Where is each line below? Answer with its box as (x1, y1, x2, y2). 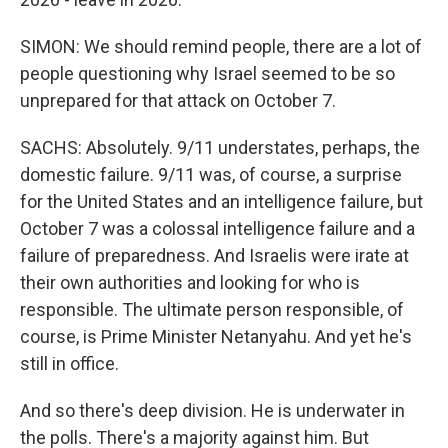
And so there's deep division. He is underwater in (20, 400, 405, 421)
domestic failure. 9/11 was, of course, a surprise (20, 164, 402, 185)
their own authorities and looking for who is (20, 272, 360, 293)
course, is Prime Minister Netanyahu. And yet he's (20, 326, 412, 347)
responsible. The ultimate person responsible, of (20, 299, 404, 320)
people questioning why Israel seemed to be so (20, 63, 395, 84)
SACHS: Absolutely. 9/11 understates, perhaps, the (20, 137, 420, 158)
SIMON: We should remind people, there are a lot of (20, 36, 422, 57)
